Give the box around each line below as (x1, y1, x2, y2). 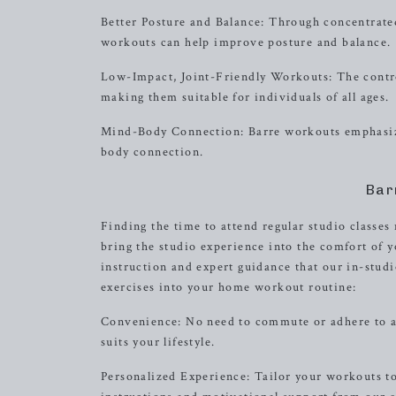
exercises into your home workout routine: (101, 279, 357, 295)
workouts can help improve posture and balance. (101, 34, 392, 50)
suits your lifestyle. (101, 334, 216, 350)
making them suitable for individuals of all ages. (101, 89, 390, 105)
